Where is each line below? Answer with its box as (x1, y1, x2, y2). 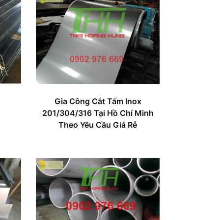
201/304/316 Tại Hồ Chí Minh (42, 108, 154, 118)
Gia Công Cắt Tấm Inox (54, 96, 141, 106)
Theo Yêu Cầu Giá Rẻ (58, 119, 137, 130)
